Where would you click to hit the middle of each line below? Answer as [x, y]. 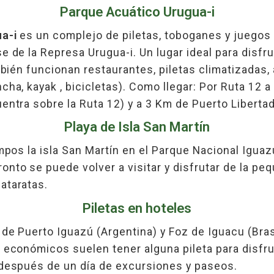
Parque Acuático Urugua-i [137, 11]
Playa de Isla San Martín [137, 127]
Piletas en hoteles [137, 208]
